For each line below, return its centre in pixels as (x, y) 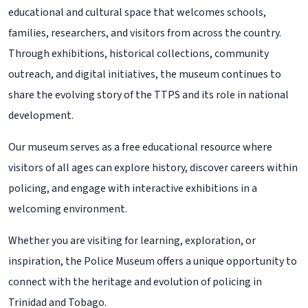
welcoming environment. (68, 209)
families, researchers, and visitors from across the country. (145, 33)
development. (41, 115)
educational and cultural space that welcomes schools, (137, 12)
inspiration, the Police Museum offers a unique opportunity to (153, 261)
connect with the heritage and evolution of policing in (135, 282)
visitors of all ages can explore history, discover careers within (153, 168)
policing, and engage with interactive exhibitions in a (133, 188)
